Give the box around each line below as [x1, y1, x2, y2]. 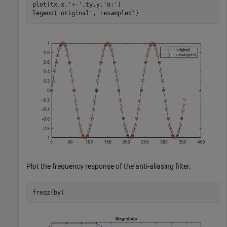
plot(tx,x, [32, 1, 68, 9]
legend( [32, 10, 57, 17]
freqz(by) [32, 188, 64, 196]
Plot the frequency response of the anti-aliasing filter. [26, 162, 191, 171]
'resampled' [96, 10, 135, 17]
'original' [57, 10, 93, 17]
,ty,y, [82, 1, 103, 9]
